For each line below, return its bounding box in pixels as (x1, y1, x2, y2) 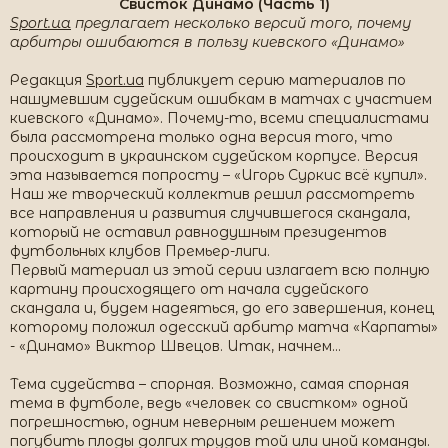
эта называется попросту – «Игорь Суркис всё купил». (10, 166, 427, 184)
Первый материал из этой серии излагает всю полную (10, 261, 430, 279)
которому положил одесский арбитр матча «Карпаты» (10, 318, 438, 336)
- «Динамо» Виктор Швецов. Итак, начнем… (10, 337, 341, 355)
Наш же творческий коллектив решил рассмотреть (10, 185, 414, 203)
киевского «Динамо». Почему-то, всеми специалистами (10, 109, 429, 127)
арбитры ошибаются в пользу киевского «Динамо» (10, 33, 405, 51)
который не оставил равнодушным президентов (10, 223, 387, 241)
